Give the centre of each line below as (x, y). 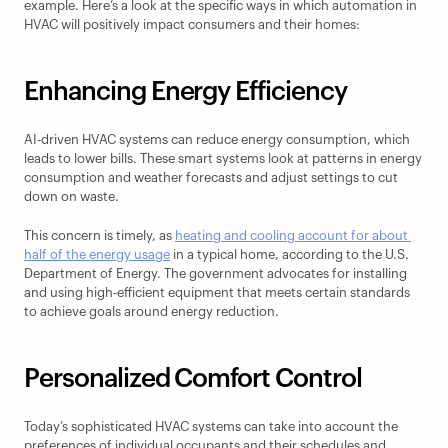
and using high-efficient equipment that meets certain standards (217, 292)
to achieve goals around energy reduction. (151, 311)
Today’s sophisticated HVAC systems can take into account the (211, 426)
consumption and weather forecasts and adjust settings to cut (211, 177)
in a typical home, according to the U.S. (289, 254)
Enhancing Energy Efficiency (185, 92)
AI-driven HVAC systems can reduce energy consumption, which (217, 139)
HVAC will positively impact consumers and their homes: (192, 24)
